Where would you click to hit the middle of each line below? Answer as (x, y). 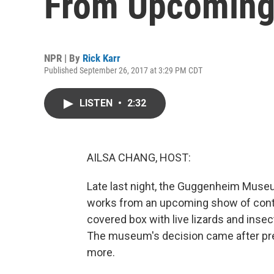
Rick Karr (102, 58)
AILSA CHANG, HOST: (139, 157)
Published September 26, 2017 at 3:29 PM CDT (123, 70)
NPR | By (63, 58)
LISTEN (97, 103)
